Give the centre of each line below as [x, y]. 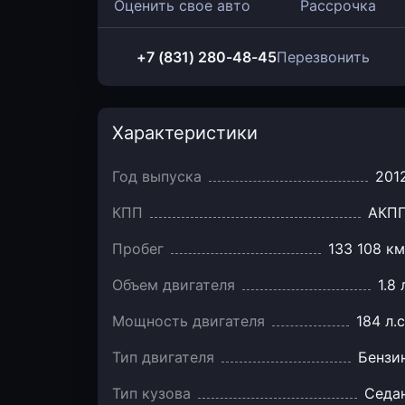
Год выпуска [157, 176]
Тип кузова [151, 393]
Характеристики [185, 133]
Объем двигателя [174, 285]
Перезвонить [323, 57]
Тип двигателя [163, 357]
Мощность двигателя [188, 321]
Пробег [138, 249]
